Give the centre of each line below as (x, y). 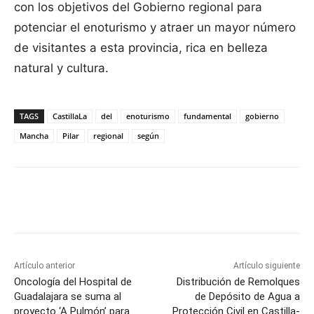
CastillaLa (70, 116)
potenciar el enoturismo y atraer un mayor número (155, 27)
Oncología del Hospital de (73, 281)
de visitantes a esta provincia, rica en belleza (141, 47)
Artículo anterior (45, 265)
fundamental (207, 116)
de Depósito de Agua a (247, 296)
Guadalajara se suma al (68, 296)
